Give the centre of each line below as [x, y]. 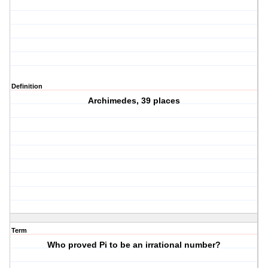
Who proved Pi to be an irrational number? [134, 245]
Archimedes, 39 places [134, 101]
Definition [27, 86]
